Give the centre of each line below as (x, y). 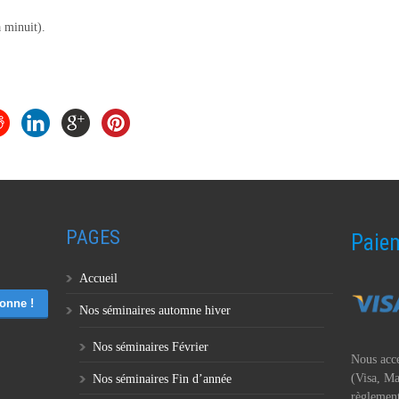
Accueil (98, 278)
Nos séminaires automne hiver (155, 310)
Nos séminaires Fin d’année (162, 379)
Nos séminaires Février (150, 347)
